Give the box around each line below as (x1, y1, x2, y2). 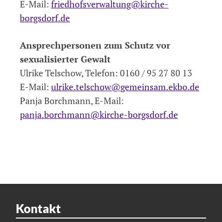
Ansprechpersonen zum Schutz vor (20, 39, 170, 51)
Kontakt (16, 201, 61, 216)
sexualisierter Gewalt (20, 53, 111, 65)
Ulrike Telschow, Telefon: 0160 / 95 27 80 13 (20, 66, 192, 79)
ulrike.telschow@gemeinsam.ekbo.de (51, 80, 199, 93)
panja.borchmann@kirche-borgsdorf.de (20, 108, 178, 120)
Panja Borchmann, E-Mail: (20, 94, 124, 107)
